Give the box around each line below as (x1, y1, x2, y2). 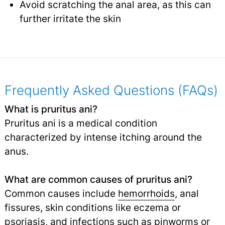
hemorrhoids (118, 187, 175, 200)
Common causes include (4, 187, 118, 200)
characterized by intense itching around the (4, 131, 202, 144)
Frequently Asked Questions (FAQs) (4, 82, 218, 98)
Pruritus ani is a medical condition (4, 117, 157, 130)
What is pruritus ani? (4, 103, 97, 116)
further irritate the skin (19, 13, 121, 25)
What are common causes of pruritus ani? (4, 173, 192, 186)
